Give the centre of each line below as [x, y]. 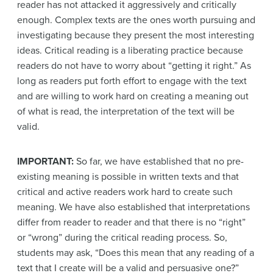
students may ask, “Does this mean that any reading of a [136, 253]
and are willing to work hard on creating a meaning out [133, 96]
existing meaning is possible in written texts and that [128, 176]
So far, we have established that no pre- [159, 161]
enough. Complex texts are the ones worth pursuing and [136, 20]
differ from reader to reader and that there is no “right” [131, 222]
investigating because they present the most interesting [136, 35]
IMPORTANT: [45, 161]
